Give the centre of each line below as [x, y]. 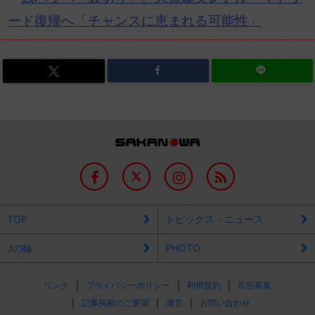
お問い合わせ [225, 303]
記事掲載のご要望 [115, 303]
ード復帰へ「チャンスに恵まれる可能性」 [135, 21]
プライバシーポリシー [128, 285]
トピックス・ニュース [214, 219]
